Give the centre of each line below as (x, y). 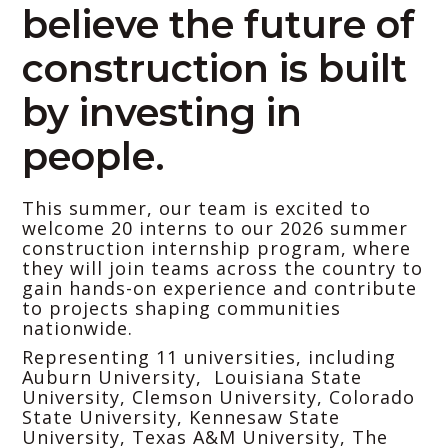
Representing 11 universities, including (209, 357)
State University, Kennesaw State (181, 417)
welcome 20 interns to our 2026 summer (215, 228)
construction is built (214, 69)
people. (93, 157)
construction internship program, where (216, 248)
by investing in (162, 113)
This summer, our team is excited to (196, 208)
